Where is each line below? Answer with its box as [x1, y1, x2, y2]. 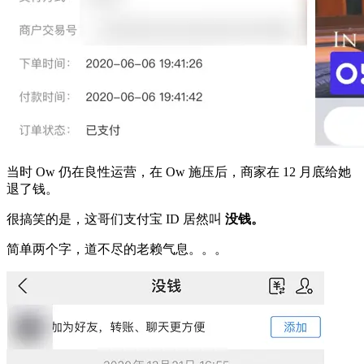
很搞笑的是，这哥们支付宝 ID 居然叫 [6, 211, 225, 226]
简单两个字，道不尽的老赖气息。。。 [6, 241, 227, 256]
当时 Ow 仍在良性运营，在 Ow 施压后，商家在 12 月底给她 [6, 164, 351, 179]
